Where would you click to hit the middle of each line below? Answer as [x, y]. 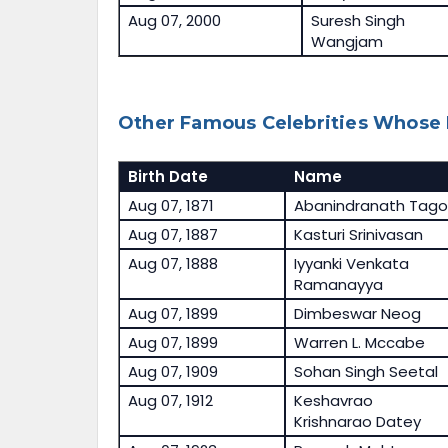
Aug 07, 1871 [170, 206]
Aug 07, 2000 [174, 21]
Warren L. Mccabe [359, 343]
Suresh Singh [357, 21]
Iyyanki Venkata [351, 264]
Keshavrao [333, 401]
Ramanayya [338, 285]
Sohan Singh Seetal [365, 372]
